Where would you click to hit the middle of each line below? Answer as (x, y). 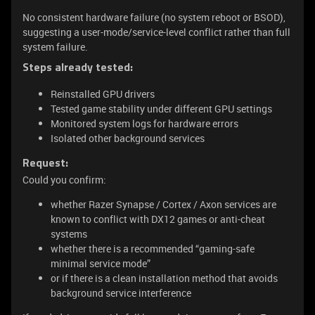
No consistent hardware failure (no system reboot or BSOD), (154, 17)
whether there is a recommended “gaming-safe (153, 249)
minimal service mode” (101, 263)
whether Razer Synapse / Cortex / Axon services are (163, 204)
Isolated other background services (128, 138)
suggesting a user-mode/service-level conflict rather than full (156, 32)
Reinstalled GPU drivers (103, 94)
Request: (45, 164)
